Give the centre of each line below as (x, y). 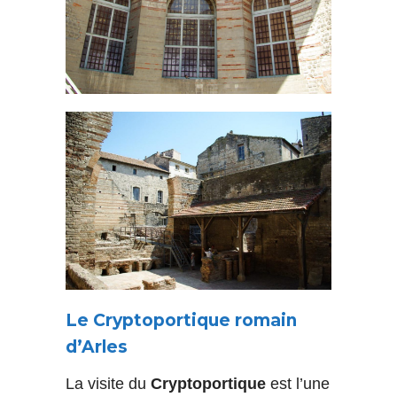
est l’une (298, 384)
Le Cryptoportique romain (181, 321)
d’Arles (97, 347)
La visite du (108, 384)
